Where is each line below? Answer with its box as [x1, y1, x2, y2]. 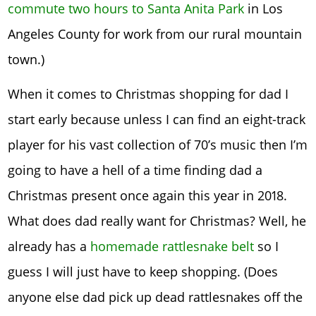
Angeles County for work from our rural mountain [8, 25, 303, 42]
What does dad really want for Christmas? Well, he [8, 212, 307, 230]
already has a [8, 238, 91, 255]
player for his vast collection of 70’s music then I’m [8, 136, 308, 154]
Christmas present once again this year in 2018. [8, 187, 288, 205]
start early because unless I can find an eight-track [8, 111, 306, 128]
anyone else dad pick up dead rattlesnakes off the [8, 288, 303, 306]
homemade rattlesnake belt [90, 238, 255, 255]
